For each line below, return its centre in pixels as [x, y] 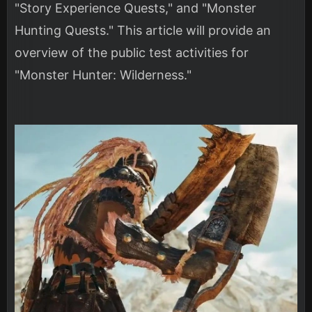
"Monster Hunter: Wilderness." [103, 75]
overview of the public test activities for [132, 52]
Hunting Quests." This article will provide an [143, 30]
